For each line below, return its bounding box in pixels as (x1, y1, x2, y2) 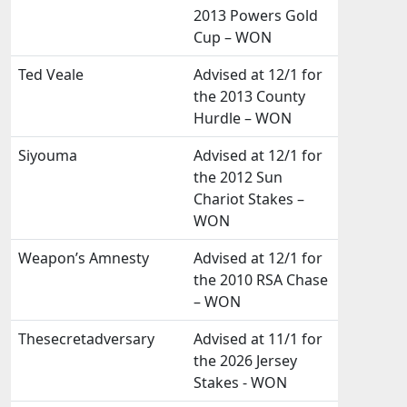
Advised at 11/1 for (194, 329, 323, 349)
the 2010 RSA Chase (194, 270, 328, 290)
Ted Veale (18, 65, 84, 84)
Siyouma (18, 145, 77, 165)
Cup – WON (194, 27, 272, 47)
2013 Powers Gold (194, 5, 318, 25)
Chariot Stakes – (194, 189, 304, 209)
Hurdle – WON (194, 108, 292, 128)
